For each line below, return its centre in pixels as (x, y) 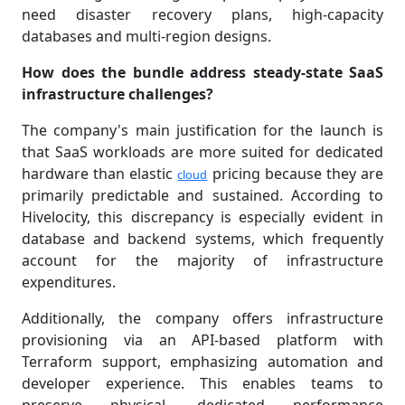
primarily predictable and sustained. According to (202, 196)
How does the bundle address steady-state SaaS (202, 73)
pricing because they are (296, 174)
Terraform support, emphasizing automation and (202, 362)
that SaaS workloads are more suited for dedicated (202, 152)
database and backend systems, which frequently (202, 239)
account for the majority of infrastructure (202, 261)
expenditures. (69, 283)
